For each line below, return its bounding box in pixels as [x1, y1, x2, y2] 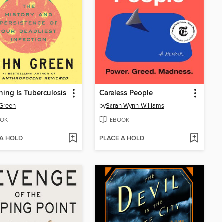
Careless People [99, 89, 153, 98]
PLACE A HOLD [99, 134, 144, 143]
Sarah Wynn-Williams [106, 102, 164, 110]
